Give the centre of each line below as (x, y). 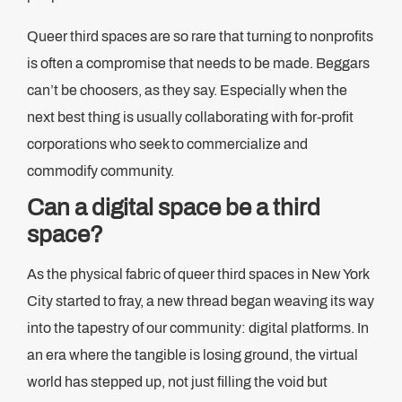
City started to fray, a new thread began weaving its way (201, 301)
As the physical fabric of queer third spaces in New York (198, 274)
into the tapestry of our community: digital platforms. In (198, 328)
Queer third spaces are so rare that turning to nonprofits (200, 36)
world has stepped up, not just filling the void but (177, 382)
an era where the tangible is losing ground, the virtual (192, 355)
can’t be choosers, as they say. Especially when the (187, 90)
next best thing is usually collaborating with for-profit (190, 117)
